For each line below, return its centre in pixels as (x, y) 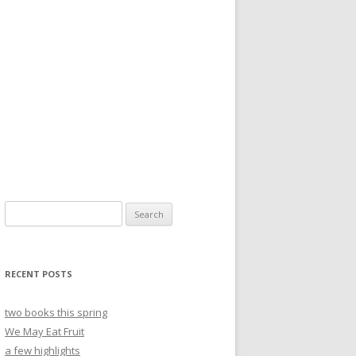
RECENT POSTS (39, 274)
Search (21, 210)
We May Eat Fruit (44, 331)
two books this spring (56, 312)
